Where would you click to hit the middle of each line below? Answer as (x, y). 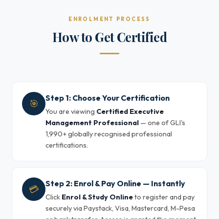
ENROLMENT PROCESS (109, 19)
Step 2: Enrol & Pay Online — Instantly (115, 183)
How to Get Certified (109, 37)
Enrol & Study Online (97, 197)
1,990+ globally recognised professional (109, 134)
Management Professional (92, 123)
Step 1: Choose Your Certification (108, 98)
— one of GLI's (162, 123)
